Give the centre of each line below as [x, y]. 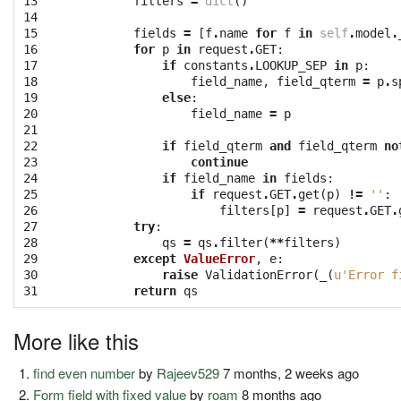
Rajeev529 [188, 373]
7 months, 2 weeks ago [290, 373]
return [155, 291]
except [155, 259]
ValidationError [259, 275]
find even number [85, 373]
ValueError [219, 259]
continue [219, 162]
